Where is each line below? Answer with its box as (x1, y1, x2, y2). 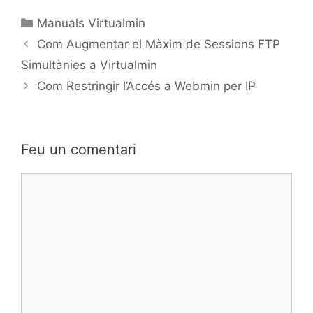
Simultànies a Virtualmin (21, 57, 157, 72)
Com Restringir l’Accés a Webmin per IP (37, 78, 256, 93)
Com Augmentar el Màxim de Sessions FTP (37, 36, 281, 51)
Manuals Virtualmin (37, 15, 146, 30)
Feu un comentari (21, 140, 136, 158)
